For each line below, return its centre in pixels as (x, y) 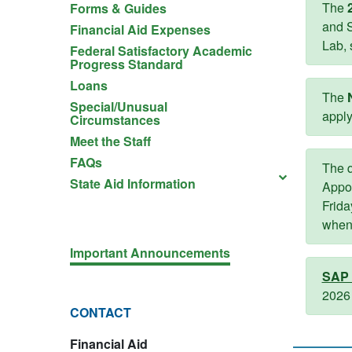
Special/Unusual (119, 106)
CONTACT (101, 312)
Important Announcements (150, 253)
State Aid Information (133, 183)
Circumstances (115, 120)
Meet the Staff (110, 141)
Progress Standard (126, 64)
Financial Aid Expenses (140, 29)
